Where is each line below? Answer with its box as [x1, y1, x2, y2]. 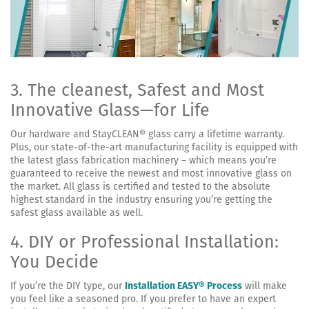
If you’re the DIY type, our [10, 279, 125, 292]
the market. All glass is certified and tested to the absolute [10, 180, 270, 192]
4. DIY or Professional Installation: [10, 231, 279, 252]
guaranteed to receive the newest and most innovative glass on [10, 167, 292, 179]
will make [242, 279, 287, 292]
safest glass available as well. [10, 206, 143, 219]
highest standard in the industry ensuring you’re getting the [10, 193, 272, 206]
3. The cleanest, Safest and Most [10, 79, 264, 101]
